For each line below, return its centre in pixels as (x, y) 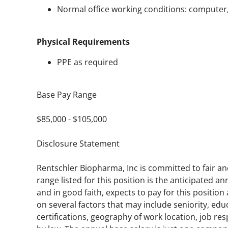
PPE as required (88, 62)
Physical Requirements (83, 41)
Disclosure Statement (78, 143)
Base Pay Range (67, 94)
